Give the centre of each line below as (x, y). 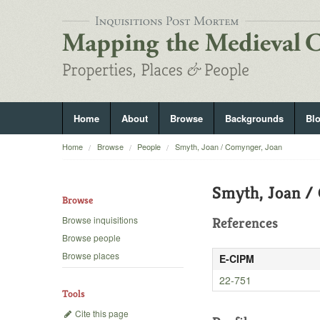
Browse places (91, 256)
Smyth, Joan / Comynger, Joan (228, 146)
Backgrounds (254, 118)
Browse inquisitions (100, 220)
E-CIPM (236, 259)
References (245, 223)
